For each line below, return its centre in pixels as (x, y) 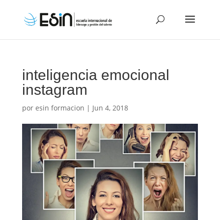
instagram (55, 90)
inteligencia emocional (96, 75)
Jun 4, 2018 (110, 108)
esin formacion (60, 108)
